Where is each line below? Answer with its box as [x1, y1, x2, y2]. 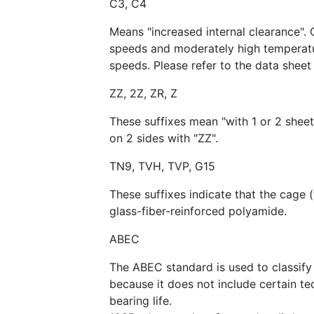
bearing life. [109, 294, 172, 308]
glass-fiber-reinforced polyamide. [109, 204, 287, 218]
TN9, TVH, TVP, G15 [109, 159, 215, 173]
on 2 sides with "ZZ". [109, 131, 218, 145]
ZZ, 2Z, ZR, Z [109, 86, 177, 100]
